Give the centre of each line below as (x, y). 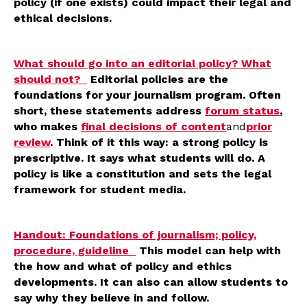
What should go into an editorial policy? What (143, 63)
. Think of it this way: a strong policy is (159, 142)
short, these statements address (109, 110)
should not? (50, 79)
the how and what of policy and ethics (123, 266)
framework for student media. (100, 189)
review (32, 142)
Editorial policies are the (158, 79)
